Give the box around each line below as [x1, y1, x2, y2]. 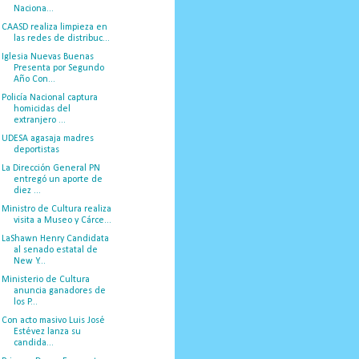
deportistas [13, 145, 59, 155]
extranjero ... [13, 115, 66, 126]
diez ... [13, 186, 41, 196]
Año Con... [13, 75, 55, 85]
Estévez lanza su [13, 327, 81, 337]
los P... [13, 297, 38, 308]
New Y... [13, 256, 46, 267]
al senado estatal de [13, 245, 98, 256]
